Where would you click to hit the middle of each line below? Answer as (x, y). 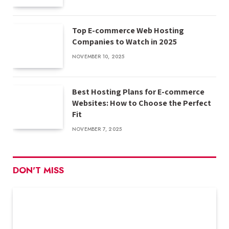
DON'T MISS (38, 170)
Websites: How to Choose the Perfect (142, 103)
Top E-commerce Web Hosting (128, 31)
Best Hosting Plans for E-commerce (138, 91)
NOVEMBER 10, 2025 (98, 57)
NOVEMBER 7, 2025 (97, 129)
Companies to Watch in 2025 (124, 42)
